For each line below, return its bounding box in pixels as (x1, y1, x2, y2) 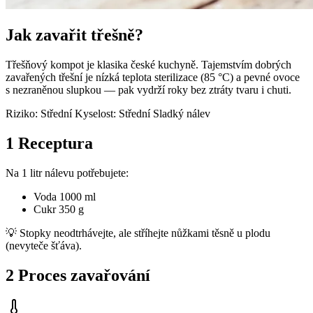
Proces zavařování (14, 265, 150, 284)
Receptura (14, 133, 93, 152)
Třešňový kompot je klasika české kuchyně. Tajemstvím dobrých (6, 58, 291, 71)
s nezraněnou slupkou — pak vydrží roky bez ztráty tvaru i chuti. (6, 83, 291, 96)
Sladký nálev (153, 107, 210, 119)
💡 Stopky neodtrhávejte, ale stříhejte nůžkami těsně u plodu (6, 226, 270, 239)
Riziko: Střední (6, 107, 75, 119)
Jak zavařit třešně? (6, 25, 143, 44)
